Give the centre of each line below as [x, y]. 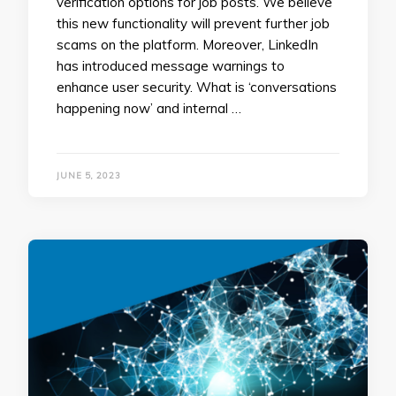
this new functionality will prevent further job [193, 23]
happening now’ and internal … [149, 108]
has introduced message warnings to [171, 65]
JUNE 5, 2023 [89, 175]
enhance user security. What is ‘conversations [197, 87]
